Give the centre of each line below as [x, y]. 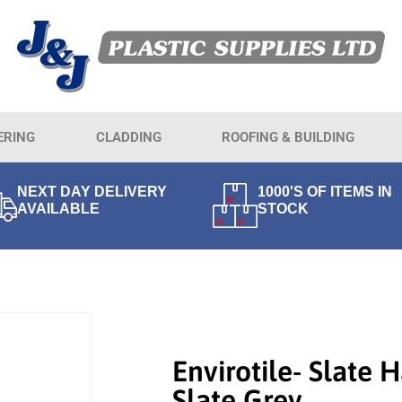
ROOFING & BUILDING [288, 137]
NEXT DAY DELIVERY [92, 191]
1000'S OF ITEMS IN [325, 191]
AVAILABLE [58, 208]
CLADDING [128, 137]
